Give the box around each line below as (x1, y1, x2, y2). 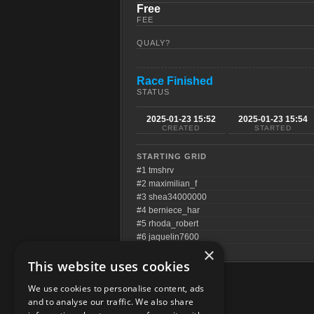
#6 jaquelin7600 (137, 232, 199, 242)
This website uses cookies (28, 258, 190, 275)
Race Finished (137, 75, 213, 87)
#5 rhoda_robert (137, 219, 198, 228)
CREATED (162, 124, 200, 132)
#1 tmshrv (137, 165, 174, 175)
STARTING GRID (137, 152, 207, 161)
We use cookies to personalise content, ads (28, 282, 205, 294)
